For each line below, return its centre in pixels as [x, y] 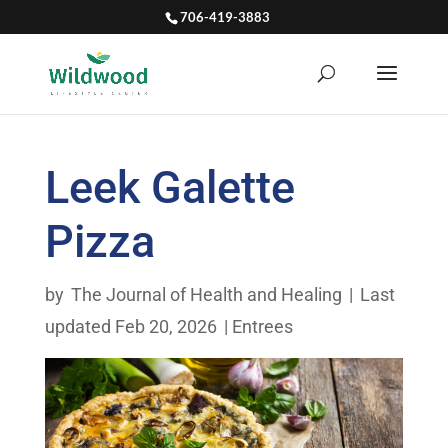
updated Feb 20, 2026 [130, 326]
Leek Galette [169, 187]
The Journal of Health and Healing [206, 294]
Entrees [262, 326]
